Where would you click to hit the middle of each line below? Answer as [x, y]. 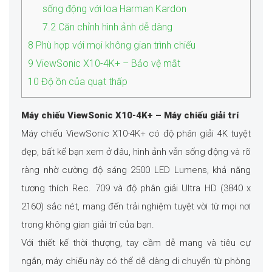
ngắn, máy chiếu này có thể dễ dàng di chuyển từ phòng [136, 261]
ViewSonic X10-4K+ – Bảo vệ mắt [107, 64]
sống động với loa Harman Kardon [114, 9]
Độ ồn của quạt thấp [83, 82]
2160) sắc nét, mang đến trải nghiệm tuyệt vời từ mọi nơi [136, 207]
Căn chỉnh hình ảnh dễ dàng [114, 27]
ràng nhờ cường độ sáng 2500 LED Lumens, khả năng [136, 170]
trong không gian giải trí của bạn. [88, 225]
